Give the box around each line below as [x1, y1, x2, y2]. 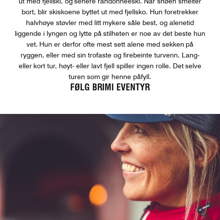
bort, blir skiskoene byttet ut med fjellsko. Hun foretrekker [22, 8, 198, 16]
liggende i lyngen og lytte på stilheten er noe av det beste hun [15, 29, 205, 37]
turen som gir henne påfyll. [68, 73, 152, 81]
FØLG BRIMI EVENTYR [70, 82, 150, 92]
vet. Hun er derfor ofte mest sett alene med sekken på [26, 40, 194, 48]
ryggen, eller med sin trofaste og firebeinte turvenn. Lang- [21, 51, 199, 59]
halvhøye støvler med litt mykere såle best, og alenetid [26, 19, 194, 27]
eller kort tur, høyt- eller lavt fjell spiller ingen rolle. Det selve [18, 62, 202, 70]
